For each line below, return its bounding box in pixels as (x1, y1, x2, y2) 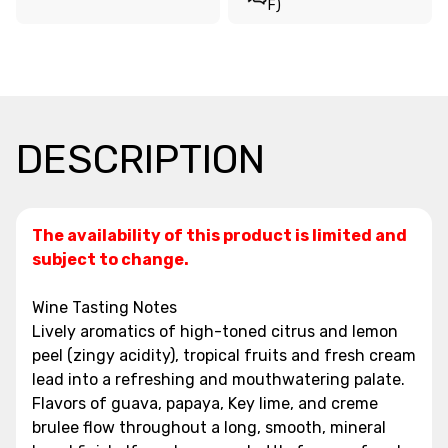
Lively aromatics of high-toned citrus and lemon (32, 321, 398, 341)
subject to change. (32, 249, 189, 269)
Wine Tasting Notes (32, 297, 177, 317)
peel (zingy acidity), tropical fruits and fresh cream (32, 345, 416, 365)
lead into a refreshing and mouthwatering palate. (32, 369, 405, 389)
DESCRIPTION (16, 135, 265, 183)
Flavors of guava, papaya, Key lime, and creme (32, 393, 378, 413)
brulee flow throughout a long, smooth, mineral (32, 417, 386, 437)
